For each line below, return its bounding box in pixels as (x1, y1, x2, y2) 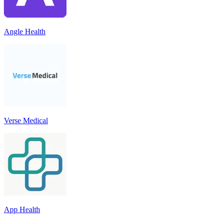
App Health (4, 205, 40, 214)
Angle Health (4, 27, 45, 36)
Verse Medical (4, 116, 48, 125)
